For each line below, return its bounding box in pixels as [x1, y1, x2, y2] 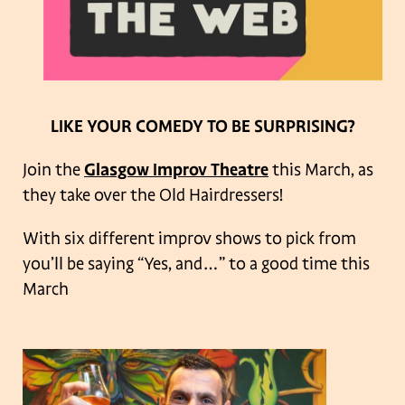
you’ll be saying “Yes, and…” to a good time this [23, 252, 370, 275]
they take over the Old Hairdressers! [23, 184, 283, 206]
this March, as [268, 158, 373, 181]
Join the [23, 158, 84, 181]
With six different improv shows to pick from [23, 227, 356, 250]
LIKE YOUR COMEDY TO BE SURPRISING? [50, 115, 355, 137]
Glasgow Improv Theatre [84, 158, 268, 181]
